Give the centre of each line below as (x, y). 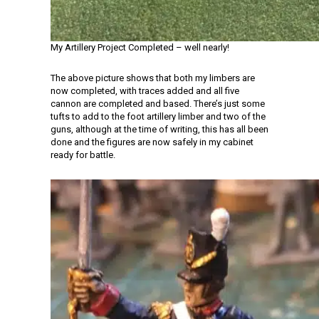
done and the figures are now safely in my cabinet (152, 142)
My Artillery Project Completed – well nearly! (140, 47)
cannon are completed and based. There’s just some (158, 104)
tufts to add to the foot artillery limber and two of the (158, 116)
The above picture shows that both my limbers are (153, 78)
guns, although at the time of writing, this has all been (159, 129)
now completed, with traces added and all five (145, 91)
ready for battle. (83, 155)
